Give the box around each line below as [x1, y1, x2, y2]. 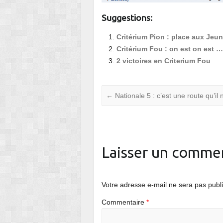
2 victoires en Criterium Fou [116, 57, 211, 65]
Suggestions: [102, 13, 153, 23]
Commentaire [102, 198, 147, 207]
